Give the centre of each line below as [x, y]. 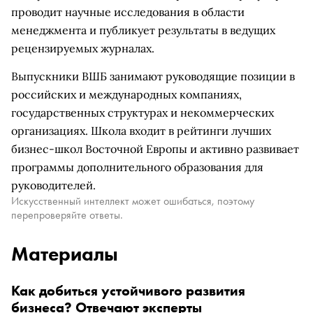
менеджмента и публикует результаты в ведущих [143, 30]
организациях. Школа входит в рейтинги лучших [141, 131]
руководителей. [53, 185]
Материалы [65, 254]
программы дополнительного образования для [137, 167]
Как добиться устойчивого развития [128, 291]
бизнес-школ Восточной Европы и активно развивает [155, 149]
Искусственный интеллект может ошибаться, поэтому [133, 201]
